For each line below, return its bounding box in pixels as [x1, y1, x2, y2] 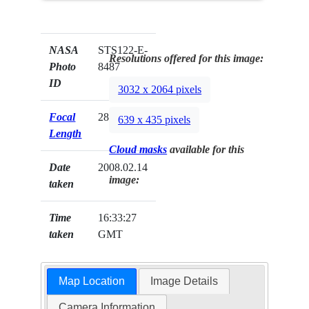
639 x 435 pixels [118, 114, 191, 126]
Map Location [58, 275, 125, 288]
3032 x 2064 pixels [118, 83, 202, 96]
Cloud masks [109, 143, 168, 156]
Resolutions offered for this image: [109, 52, 264, 65]
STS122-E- [98, 44, 148, 57]
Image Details [150, 275, 219, 288]
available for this [167, 143, 245, 156]
